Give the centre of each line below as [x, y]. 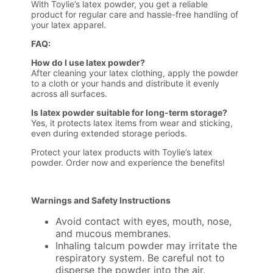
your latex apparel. [69, 25]
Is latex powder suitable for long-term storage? [129, 113]
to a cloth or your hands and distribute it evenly [126, 83]
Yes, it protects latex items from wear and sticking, [132, 123]
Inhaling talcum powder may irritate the [147, 246]
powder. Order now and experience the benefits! [128, 163]
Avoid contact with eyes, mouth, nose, [144, 222]
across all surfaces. [69, 94]
